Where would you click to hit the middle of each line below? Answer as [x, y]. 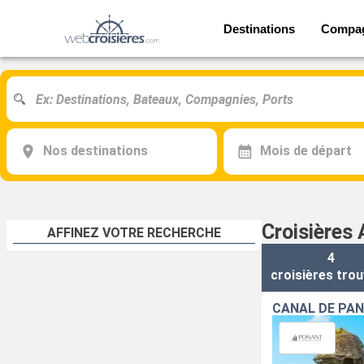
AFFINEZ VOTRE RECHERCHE [134, 233]
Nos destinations [95, 151]
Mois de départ [305, 151]
